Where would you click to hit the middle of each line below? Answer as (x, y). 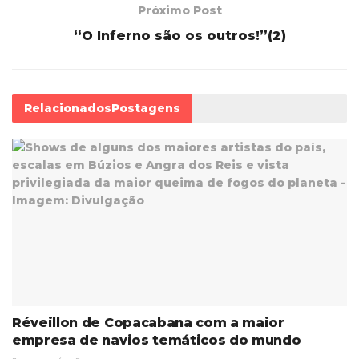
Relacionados (68, 108)
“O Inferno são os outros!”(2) (179, 35)
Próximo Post (179, 10)
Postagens (146, 108)
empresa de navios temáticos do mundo (157, 340)
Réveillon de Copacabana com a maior (148, 322)
